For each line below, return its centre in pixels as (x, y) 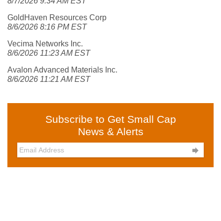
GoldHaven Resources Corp (57, 18)
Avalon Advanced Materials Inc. (62, 70)
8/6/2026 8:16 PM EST (47, 27)
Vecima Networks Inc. (45, 44)
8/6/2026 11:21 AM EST (49, 79)
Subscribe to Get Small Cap (110, 119)
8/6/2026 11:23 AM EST (49, 53)
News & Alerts (110, 131)
